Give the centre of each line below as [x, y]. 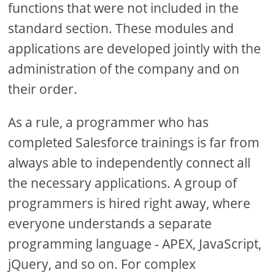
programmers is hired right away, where [130, 203]
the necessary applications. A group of [123, 183]
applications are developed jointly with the [135, 49]
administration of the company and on [124, 69]
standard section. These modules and [121, 29]
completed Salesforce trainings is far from [134, 143]
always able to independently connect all [130, 163]
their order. [43, 89]
